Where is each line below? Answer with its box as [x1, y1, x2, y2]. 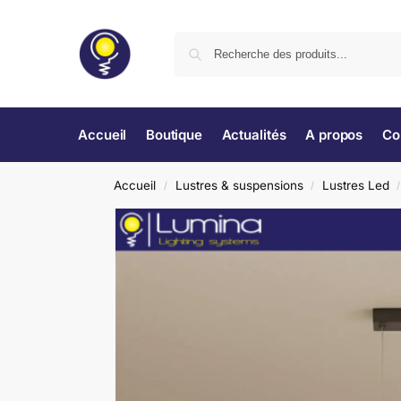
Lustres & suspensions [175, 178, 303, 192]
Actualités [221, 126, 286, 143]
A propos [305, 126, 363, 143]
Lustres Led [321, 178, 389, 192]
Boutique [145, 126, 203, 143]
